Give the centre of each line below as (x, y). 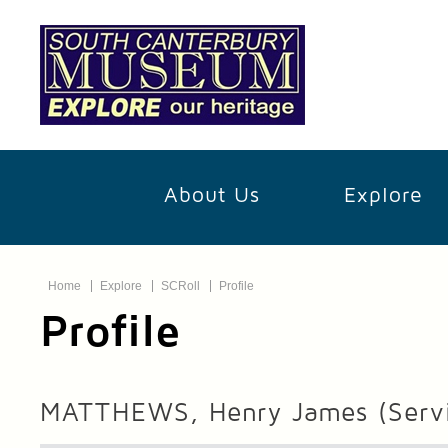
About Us (212, 195)
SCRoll (181, 286)
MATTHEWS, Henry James (209, 413)
